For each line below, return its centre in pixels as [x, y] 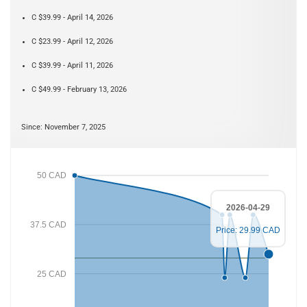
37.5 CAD [48, 224]
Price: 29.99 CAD [248, 231]
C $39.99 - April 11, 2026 [72, 66]
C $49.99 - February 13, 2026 [79, 90]
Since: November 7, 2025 [63, 127]
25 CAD [51, 274]
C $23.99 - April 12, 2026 [72, 42]
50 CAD [51, 175]
